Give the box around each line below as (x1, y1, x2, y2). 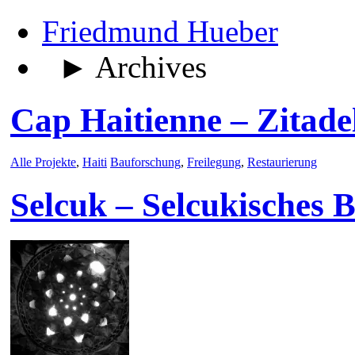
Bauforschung (110, 155, 181, 169)
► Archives (42, 49, 207, 84)
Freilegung (187, 155, 241, 169)
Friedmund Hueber (42, 13, 278, 48)
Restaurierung (247, 155, 317, 169)
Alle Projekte (10, 155, 76, 169)
